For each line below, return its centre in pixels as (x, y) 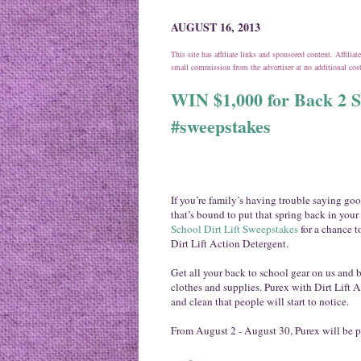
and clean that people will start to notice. (260, 301)
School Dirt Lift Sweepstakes (234, 228)
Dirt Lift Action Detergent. (230, 243)
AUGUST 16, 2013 (216, 27)
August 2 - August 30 (243, 330)
